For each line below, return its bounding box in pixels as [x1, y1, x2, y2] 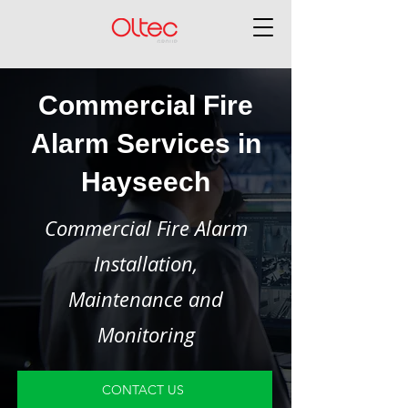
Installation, [94, 250, 198, 277]
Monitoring [97, 321, 195, 348]
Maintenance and [68, 286, 223, 312]
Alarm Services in [30, 128, 261, 158]
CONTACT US [102, 382, 184, 398]
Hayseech [81, 167, 210, 197]
